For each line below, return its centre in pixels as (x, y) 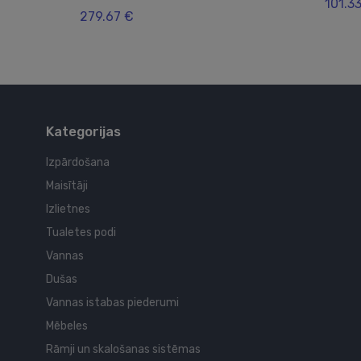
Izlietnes (68, 210)
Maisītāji (67, 186)
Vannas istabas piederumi (112, 303)
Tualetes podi (81, 233)
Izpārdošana (78, 163)
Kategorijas (83, 132)
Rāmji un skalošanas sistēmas (123, 350)
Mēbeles (67, 326)
